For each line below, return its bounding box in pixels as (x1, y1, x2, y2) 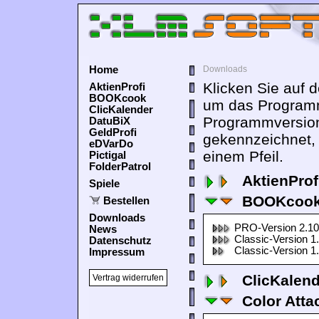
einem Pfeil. (203, 148, 283, 164)
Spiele (89, 178, 120, 189)
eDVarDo (89, 138, 133, 150)
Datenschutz (89, 235, 152, 246)
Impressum (89, 246, 145, 258)
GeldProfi (89, 127, 137, 138)
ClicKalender (89, 104, 153, 115)
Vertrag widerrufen (93, 273, 164, 283)
